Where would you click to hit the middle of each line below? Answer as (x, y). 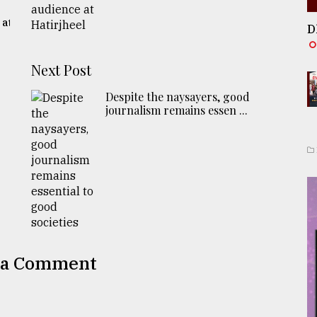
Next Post (62, 69)
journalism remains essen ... (177, 110)
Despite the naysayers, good (178, 96)
